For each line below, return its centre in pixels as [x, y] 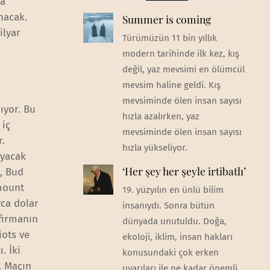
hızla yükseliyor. [155, 147]
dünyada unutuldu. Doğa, [174, 221]
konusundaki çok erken [170, 253]
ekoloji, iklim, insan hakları [177, 237]
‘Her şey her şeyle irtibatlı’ [184, 171]
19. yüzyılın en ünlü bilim [173, 190]
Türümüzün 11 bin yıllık [169, 38]
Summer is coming [166, 19]
